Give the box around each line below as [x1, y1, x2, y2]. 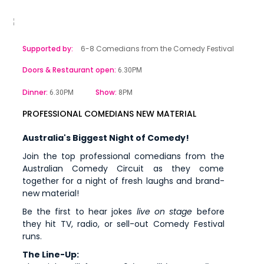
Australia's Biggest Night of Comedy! [22, 132, 189, 144]
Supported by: [22, 44, 73, 54]
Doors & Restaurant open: [22, 65, 118, 75]
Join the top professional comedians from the [22, 150, 225, 162]
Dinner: [22, 87, 49, 97]
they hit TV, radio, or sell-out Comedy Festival [22, 218, 225, 230]
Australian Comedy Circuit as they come [22, 163, 225, 174]
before [192, 206, 225, 217]
